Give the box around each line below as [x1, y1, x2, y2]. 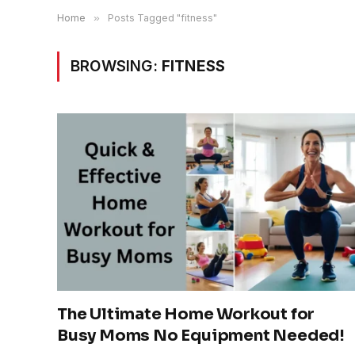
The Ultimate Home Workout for [57, 303, 315, 324]
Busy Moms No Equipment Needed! [57, 325, 345, 345]
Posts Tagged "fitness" [108, 12, 217, 24]
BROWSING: [71, 57, 162, 75]
